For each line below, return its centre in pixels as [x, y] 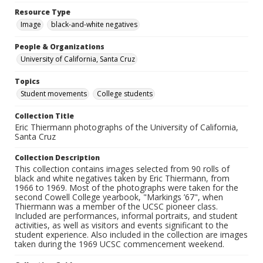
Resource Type [43, 12]
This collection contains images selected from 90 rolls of [122, 169]
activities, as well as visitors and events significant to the [122, 225]
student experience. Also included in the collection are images [131, 235]
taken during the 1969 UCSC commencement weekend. [119, 244]
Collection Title [44, 116]
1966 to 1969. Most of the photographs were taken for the [127, 188]
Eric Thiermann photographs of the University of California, [127, 127]
